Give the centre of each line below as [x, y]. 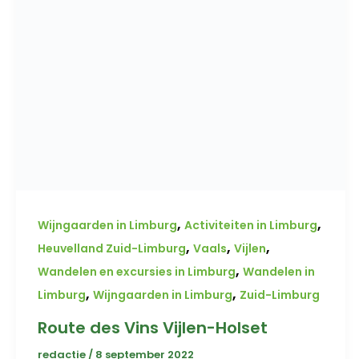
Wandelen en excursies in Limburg [137, 272]
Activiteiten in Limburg [251, 226]
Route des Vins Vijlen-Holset [153, 327]
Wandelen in [279, 272]
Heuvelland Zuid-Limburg [112, 249]
